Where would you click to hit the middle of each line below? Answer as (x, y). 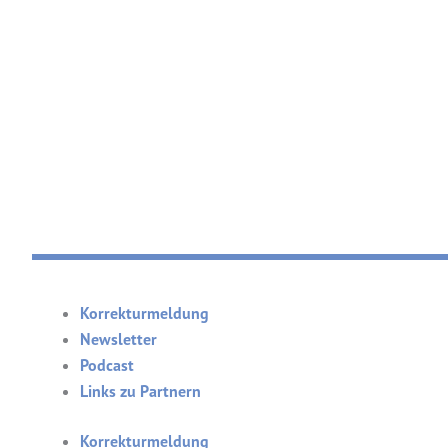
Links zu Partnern (140, 391)
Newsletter (118, 339)
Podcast (107, 365)
